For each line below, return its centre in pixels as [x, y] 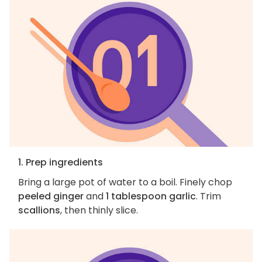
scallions [39, 211]
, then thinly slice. [99, 211]
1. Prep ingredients [61, 163]
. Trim [208, 196]
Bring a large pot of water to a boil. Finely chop [125, 182]
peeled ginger [51, 196]
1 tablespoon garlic [151, 196]
